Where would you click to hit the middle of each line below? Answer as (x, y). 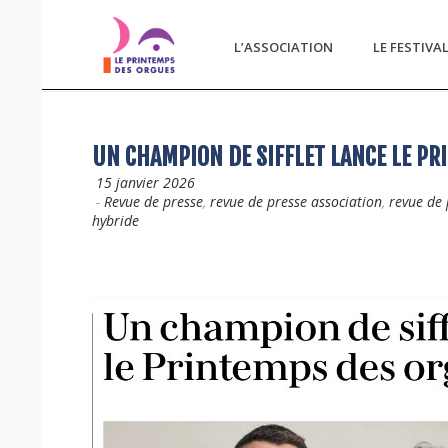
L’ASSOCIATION (283, 46)
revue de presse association (296, 201)
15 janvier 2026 (145, 182)
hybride (115, 220)
